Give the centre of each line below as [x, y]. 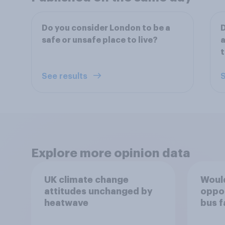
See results [66, 76]
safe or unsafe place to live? [100, 40]
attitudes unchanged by [98, 191]
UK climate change [86, 180]
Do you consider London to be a [106, 28]
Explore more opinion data [111, 153]
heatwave [66, 203]
